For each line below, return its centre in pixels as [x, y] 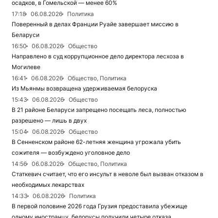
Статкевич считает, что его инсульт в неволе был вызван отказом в [108, 174]
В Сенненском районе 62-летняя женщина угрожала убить [96, 142]
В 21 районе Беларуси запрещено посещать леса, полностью [99, 110]
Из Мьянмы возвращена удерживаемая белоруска [84, 89]
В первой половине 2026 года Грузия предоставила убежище [100, 206]
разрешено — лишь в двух [49, 121]
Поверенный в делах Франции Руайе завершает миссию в [95, 24]
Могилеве [26, 67]
